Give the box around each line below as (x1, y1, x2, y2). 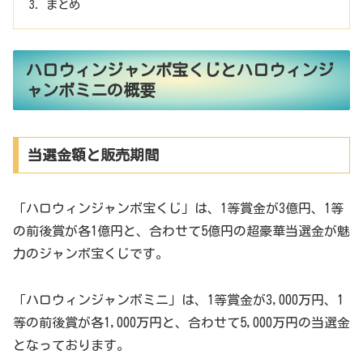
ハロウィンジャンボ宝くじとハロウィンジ (26, 62, 334, 79)
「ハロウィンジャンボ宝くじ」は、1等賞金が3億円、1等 (13, 202, 344, 216)
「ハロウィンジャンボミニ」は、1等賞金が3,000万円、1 (13, 293, 344, 307)
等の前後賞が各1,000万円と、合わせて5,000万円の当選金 (13, 316, 350, 330)
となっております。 (13, 339, 130, 352)
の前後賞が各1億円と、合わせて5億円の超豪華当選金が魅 (13, 224, 350, 238)
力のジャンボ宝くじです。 (13, 247, 169, 261)
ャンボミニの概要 (26, 82, 156, 99)
